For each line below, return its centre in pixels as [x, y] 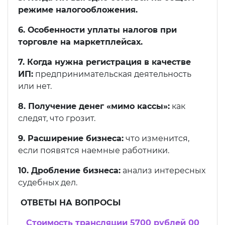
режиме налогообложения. [78, 10]
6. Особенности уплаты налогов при [97, 30]
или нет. [35, 86]
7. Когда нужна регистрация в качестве [104, 62]
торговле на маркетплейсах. [80, 42]
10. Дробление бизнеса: [69, 171]
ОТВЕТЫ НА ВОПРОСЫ [69, 203]
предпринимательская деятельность [112, 74]
